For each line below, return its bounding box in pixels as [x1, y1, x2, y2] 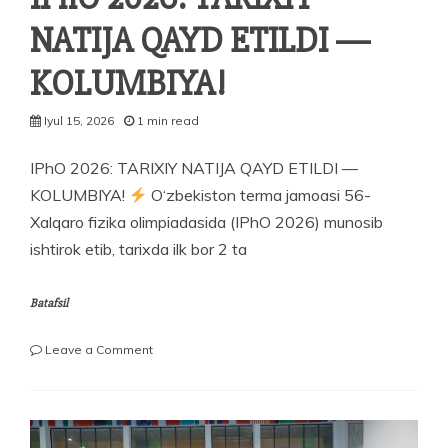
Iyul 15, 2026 [44, 113, 114, 129]
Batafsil [30, 296, 68, 312]
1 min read [137, 113, 199, 129]
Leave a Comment [45, 342, 153, 358]
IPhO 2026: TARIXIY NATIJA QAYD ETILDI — [30, 158, 358, 179]
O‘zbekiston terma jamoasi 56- [147, 185, 372, 206]
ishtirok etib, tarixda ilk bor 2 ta [30, 239, 247, 260]
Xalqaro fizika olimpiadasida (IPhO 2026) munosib [30, 212, 383, 233]
